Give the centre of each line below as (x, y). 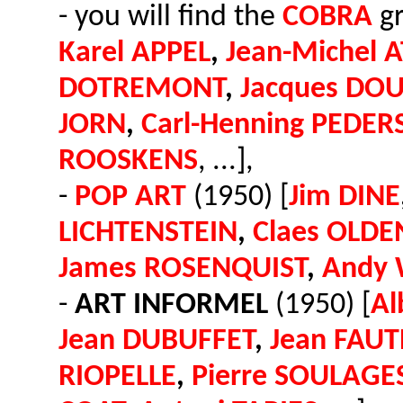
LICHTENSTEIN (148, 233)
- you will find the (170, 18)
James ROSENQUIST (183, 269)
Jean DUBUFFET (157, 341)
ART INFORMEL (171, 305)
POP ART (130, 197)
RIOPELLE (117, 377)
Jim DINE (345, 197)
